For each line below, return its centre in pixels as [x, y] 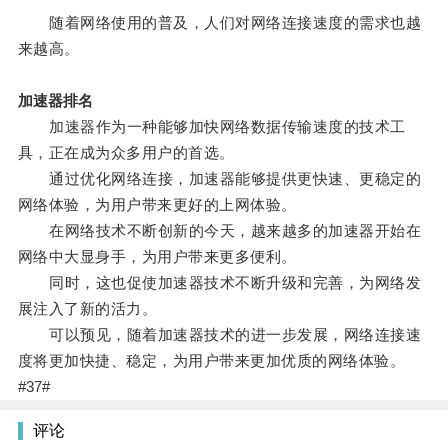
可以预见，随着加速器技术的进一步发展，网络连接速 [219, 335]
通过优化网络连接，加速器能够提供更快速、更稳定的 [219, 179]
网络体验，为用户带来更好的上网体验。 [157, 205]
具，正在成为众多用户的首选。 [126, 153]
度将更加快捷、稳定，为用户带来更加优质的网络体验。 [211, 361]
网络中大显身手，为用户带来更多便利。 [157, 257]
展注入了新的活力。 [87, 309]
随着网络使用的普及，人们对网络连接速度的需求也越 [219, 23]
